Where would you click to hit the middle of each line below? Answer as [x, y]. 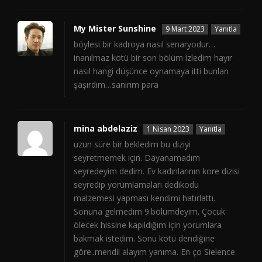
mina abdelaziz [106, 129]
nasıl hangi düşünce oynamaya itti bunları [151, 71]
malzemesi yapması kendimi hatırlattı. [144, 198]
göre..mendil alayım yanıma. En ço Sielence [154, 252]
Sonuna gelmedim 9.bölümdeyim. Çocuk [149, 212]
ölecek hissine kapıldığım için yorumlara [148, 225]
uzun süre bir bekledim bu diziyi [132, 144]
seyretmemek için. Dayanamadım [137, 158]
